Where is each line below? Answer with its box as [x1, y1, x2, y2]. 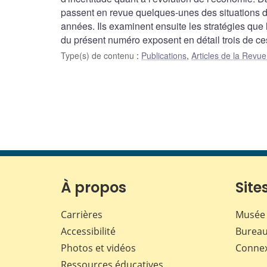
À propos [61, 178, 126, 198]
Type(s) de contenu [61, 49, 136, 62]
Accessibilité [61, 225, 116, 238]
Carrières [61, 208, 103, 222]
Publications [141, 49, 187, 62]
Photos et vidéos [61, 241, 136, 255]
